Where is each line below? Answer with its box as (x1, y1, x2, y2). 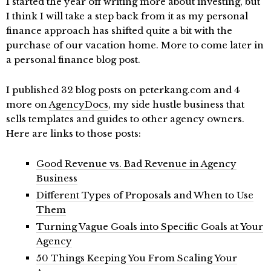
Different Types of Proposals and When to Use (36, 189, 253, 201)
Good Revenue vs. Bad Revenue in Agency (36, 158, 237, 170)
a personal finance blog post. (6, 54, 140, 66)
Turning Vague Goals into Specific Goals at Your (36, 221, 263, 233)
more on (6, 99, 49, 111)
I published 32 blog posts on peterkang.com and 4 (6, 84, 240, 96)
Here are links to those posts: (6, 128, 141, 140)
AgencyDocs (49, 99, 108, 111)
